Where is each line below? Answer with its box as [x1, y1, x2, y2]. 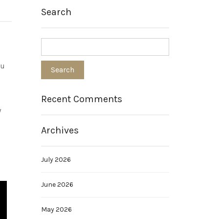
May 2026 [41, 205, 72, 214]
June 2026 [41, 180, 73, 189]
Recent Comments [41, 93, 122, 105]
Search [41, 6, 71, 18]
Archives [41, 125, 79, 136]
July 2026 [41, 155, 71, 164]
